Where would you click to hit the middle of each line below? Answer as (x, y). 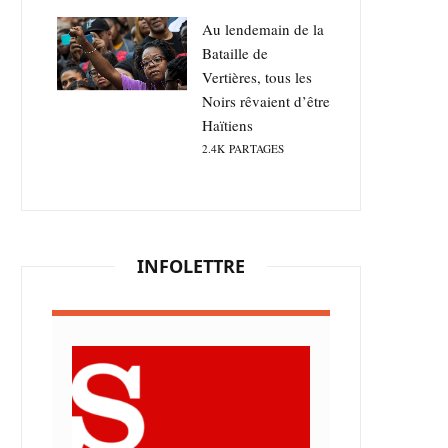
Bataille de (235, 53)
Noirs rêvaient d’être (266, 101)
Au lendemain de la (263, 29)
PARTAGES (256, 149)
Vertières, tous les (257, 77)
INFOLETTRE (191, 266)
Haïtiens (227, 125)
